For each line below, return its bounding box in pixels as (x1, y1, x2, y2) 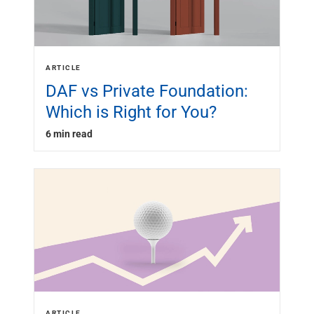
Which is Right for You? (46, 100, 217, 123)
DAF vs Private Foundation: (46, 79, 248, 102)
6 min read (46, 127, 93, 140)
